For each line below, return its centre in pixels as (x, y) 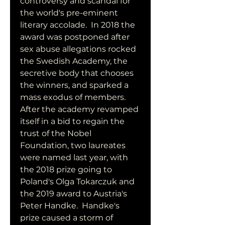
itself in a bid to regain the (72, 121)
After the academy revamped (79, 109)
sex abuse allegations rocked (78, 49)
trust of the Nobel (56, 133)
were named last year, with (74, 157)
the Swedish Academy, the (74, 61)
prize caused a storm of (67, 218)
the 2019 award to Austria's (74, 194)
